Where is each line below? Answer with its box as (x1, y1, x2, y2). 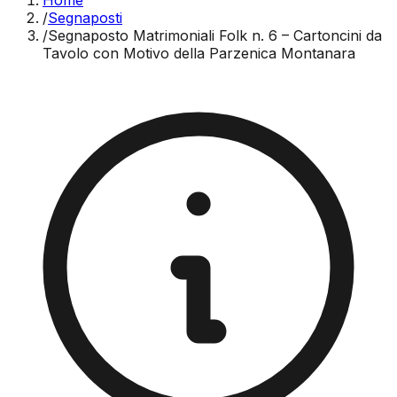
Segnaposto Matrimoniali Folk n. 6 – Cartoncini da (48, 27, 382, 44)
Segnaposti (48, 9, 122, 27)
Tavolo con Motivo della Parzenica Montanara (43, 44, 355, 62)
